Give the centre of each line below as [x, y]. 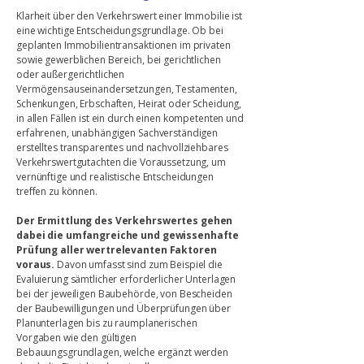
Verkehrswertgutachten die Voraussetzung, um [121, 162]
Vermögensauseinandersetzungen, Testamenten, [127, 89]
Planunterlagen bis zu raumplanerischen [107, 323]
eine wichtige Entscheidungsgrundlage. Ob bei [120, 30]
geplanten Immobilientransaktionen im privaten [123, 45]
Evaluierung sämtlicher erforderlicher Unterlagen [126, 279]
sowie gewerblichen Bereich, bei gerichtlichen [119, 60]
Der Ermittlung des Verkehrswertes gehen [125, 221]
